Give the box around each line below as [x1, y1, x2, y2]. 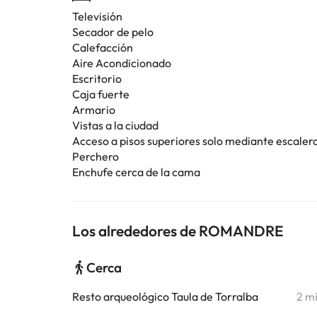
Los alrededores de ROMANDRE [72, 221, 284, 240]
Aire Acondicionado [72, 56, 171, 70]
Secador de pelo [72, 25, 154, 39]
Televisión [72, 9, 122, 23]
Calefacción [72, 40, 133, 54]
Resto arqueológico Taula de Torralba [72, 289, 258, 304]
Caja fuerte [72, 87, 129, 101]
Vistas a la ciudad [72, 118, 158, 132]
